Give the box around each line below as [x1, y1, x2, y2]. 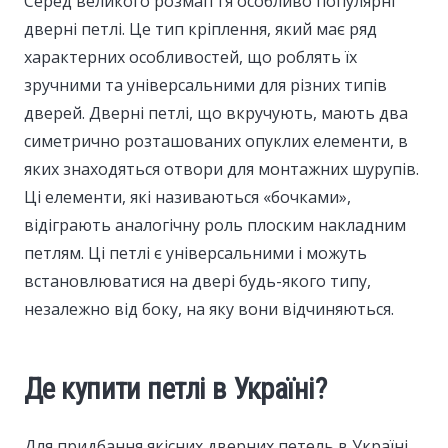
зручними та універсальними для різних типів [24, 73, 387, 96]
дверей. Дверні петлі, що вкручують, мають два [24, 101, 408, 124]
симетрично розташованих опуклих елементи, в [24, 129, 408, 152]
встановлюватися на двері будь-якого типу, [24, 269, 371, 292]
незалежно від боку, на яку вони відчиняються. [24, 297, 394, 320]
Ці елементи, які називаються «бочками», [24, 185, 351, 208]
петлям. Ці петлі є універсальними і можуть [24, 241, 367, 264]
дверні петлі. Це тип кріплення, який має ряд [24, 17, 377, 40]
